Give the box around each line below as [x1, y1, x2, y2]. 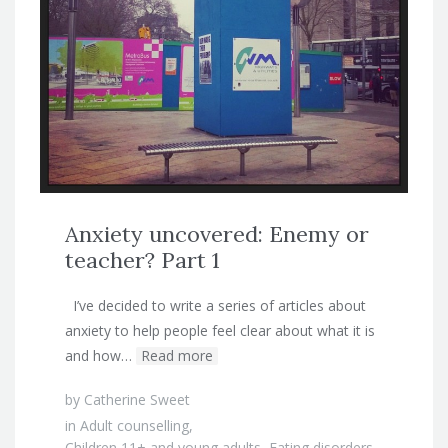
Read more [141, 345, 213, 365]
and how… [65, 345, 132, 365]
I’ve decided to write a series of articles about [65, 295, 366, 315]
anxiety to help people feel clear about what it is [65, 320, 375, 340]
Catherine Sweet [84, 389, 190, 409]
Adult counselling [80, 415, 189, 435]
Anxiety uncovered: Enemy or [65, 219, 369, 248]
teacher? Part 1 [65, 245, 220, 274]
